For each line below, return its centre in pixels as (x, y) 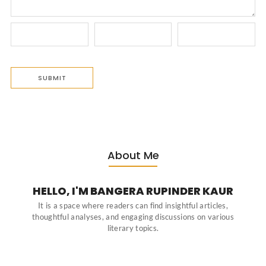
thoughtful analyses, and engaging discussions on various (133, 217)
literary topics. (133, 228)
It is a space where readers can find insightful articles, (133, 206)
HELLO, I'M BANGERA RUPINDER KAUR (133, 191)
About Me (133, 156)
